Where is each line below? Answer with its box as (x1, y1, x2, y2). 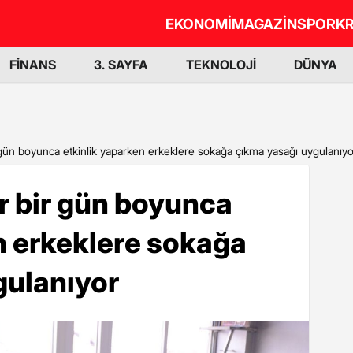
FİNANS (9, 57, 56, 72)
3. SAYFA (94, 57, 148, 72)
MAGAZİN (232, 15, 297, 32)
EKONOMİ (165, 15, 232, 32)
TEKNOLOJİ (186, 57, 256, 72)
